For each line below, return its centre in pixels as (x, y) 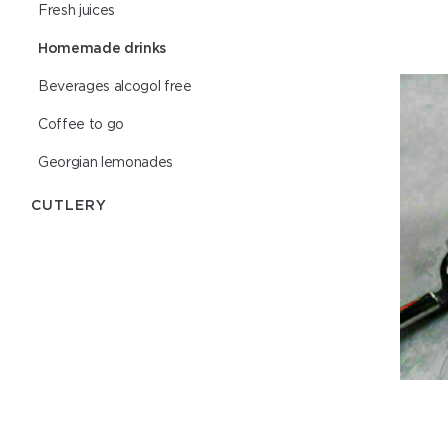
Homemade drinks (102, 47)
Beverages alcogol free (115, 86)
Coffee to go (81, 124)
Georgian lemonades (105, 162)
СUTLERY (69, 204)
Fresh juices (76, 10)
